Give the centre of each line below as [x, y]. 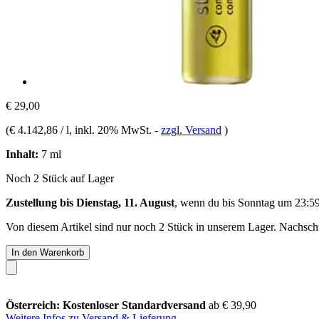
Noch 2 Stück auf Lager [60, 178]
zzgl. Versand [191, 130]
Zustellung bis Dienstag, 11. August [90, 202]
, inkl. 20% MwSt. [112, 130]
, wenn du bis [206, 202]
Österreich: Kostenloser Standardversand [107, 305]
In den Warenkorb [48, 252]
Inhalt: [22, 154]
